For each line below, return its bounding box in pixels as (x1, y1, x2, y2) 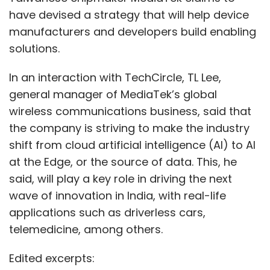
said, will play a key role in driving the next (9, 171, 232, 186)
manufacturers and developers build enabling (9, 24, 256, 39)
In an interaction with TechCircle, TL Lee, (9, 69, 221, 85)
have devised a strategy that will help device (9, 7, 249, 22)
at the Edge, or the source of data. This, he (9, 154, 237, 169)
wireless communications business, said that (9, 103, 251, 119)
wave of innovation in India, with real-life (9, 187, 226, 203)
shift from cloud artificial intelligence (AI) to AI (9, 137, 256, 152)
